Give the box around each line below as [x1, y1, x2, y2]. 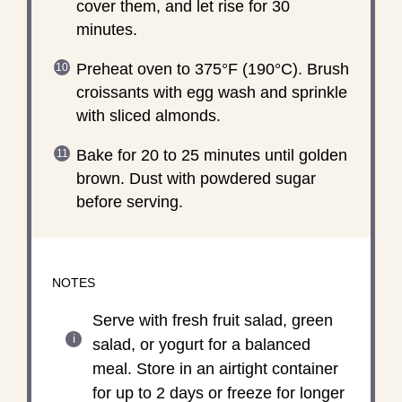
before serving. [75, 192, 183, 211]
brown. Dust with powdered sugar [75, 169, 316, 188]
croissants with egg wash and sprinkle [75, 83, 347, 101]
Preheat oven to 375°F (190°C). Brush [75, 59, 349, 78]
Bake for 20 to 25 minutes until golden [75, 145, 347, 164]
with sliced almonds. [75, 106, 221, 125]
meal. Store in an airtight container [92, 359, 338, 378]
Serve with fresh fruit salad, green [92, 310, 333, 329]
